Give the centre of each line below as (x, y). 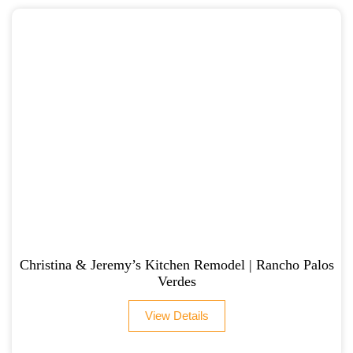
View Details (176, 316)
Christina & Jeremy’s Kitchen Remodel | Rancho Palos (176, 265)
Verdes (176, 282)
